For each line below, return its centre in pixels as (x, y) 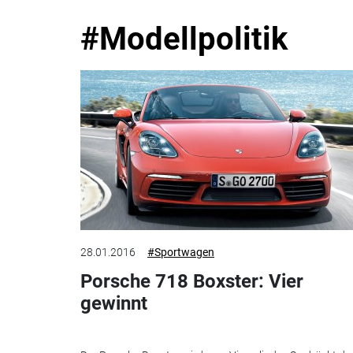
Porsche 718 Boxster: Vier (192, 281)
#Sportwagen (181, 252)
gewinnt (114, 303)
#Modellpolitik (184, 39)
